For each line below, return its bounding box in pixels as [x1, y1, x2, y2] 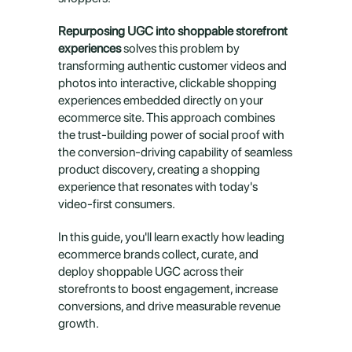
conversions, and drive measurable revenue [58, 299, 280, 313]
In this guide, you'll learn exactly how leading [58, 229, 284, 244]
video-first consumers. [58, 196, 175, 211]
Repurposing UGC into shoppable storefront [58, 24, 288, 38]
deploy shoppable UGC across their [58, 264, 244, 279]
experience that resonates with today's [58, 179, 258, 194]
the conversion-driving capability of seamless [58, 145, 292, 159]
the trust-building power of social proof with [58, 127, 284, 142]
